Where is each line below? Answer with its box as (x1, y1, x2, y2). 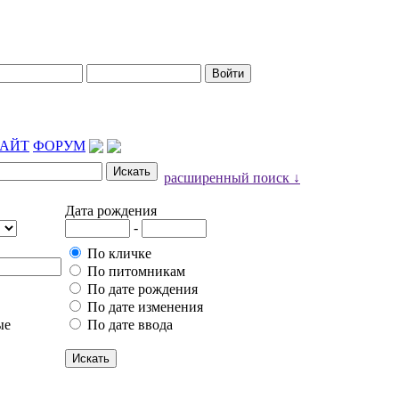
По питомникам (84, 264, 185, 279)
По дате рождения (84, 281, 198, 297)
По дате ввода (84, 317, 173, 332)
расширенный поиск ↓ (164, 170, 300, 185)
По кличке (84, 246, 151, 261)
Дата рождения (65, 203, 157, 218)
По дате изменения (84, 299, 203, 314)
